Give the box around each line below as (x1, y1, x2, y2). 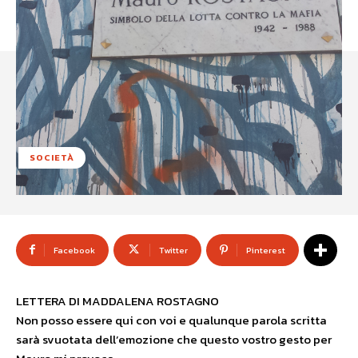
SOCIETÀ (30, 151, 74, 164)
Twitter (159, 244, 188, 257)
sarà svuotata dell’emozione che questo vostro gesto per (16, 330, 332, 348)
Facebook (54, 244, 95, 257)
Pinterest (246, 244, 285, 257)
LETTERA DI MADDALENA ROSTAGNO (16, 292, 219, 310)
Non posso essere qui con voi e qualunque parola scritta (16, 311, 327, 329)
